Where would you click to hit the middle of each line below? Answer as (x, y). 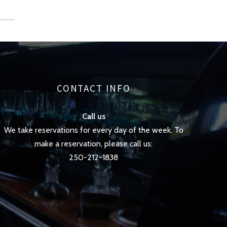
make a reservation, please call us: (94, 143)
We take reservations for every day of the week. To (93, 130)
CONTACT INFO (93, 88)
